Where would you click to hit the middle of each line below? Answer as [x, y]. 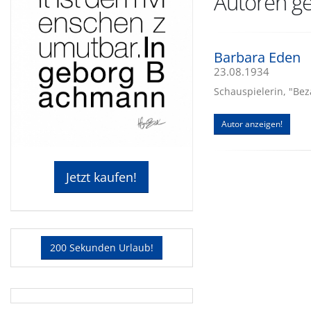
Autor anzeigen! [252, 124]
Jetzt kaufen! [102, 177]
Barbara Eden [257, 57]
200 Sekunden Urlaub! [101, 248]
